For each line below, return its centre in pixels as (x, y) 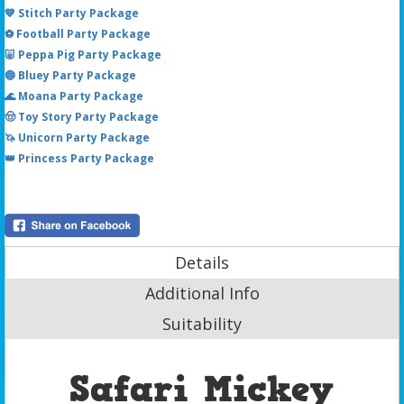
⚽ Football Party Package (78, 33)
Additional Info (202, 293)
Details (202, 262)
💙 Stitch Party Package (72, 13)
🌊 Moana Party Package (74, 96)
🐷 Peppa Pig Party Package (83, 54)
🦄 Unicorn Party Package (77, 137)
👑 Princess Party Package (79, 158)
